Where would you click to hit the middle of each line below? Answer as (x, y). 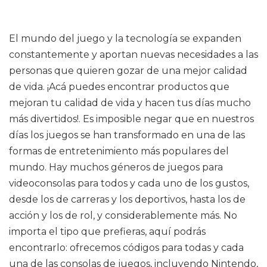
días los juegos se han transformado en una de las (127, 135)
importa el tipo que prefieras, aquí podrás (107, 232)
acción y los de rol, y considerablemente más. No (123, 215)
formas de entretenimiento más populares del (119, 151)
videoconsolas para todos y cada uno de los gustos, (129, 183)
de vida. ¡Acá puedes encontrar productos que (119, 87)
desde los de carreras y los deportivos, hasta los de (127, 199)
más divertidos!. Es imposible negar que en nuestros (131, 119)
